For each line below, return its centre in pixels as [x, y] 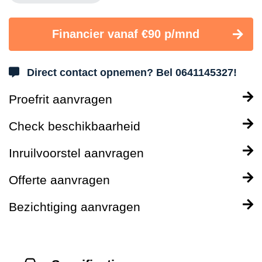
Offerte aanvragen [59, 180]
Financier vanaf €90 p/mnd [126, 34]
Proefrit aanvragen [61, 99]
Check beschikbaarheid [75, 126]
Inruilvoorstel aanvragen [76, 153]
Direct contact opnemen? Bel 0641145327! [132, 73]
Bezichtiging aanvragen [75, 207]
